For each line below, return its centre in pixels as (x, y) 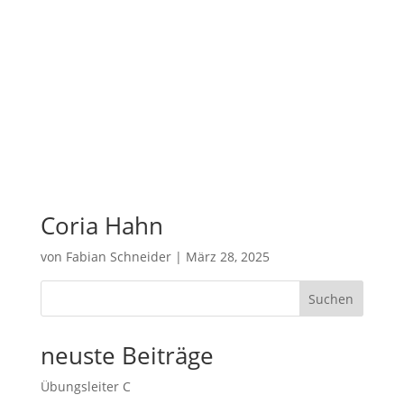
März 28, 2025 (227, 256)
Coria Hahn (101, 225)
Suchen (331, 298)
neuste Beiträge (127, 355)
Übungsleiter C (85, 386)
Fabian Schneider (118, 256)
